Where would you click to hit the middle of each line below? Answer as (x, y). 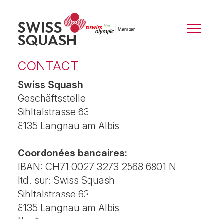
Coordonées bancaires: (72, 153)
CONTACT (48, 66)
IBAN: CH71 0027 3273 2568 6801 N (97, 167)
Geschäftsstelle (52, 98)
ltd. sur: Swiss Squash (66, 180)
